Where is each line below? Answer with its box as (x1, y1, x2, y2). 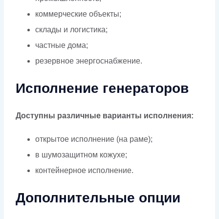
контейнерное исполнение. (35, 166, 133, 175)
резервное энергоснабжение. (35, 57, 142, 66)
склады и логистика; (35, 25, 108, 34)
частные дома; (35, 41, 88, 50)
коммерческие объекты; (35, 10, 121, 19)
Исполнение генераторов (16, 81, 189, 96)
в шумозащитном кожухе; (35, 150, 127, 159)
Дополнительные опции (16, 190, 180, 205)
